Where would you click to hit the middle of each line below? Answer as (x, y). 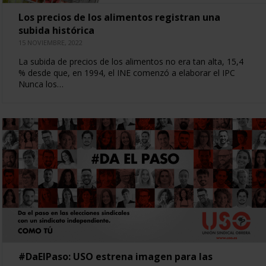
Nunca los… (41, 84)
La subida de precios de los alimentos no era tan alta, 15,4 (131, 61)
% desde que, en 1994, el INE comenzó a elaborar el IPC (126, 72)
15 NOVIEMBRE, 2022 (50, 42)
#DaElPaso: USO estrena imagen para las (115, 256)
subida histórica (56, 30)
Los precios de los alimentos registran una (119, 17)
